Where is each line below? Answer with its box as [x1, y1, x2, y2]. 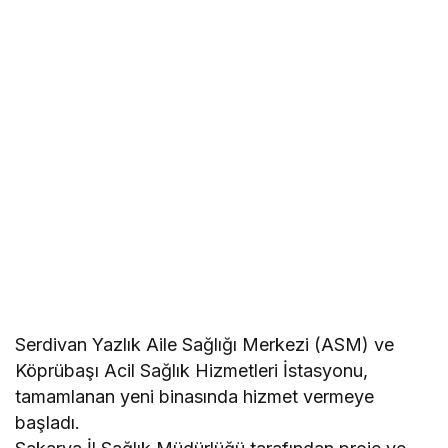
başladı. [15, 411, 80, 433]
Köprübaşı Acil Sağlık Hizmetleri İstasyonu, [15, 359, 369, 381]
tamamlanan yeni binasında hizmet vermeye [15, 385, 375, 407]
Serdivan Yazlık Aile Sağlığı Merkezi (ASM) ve [15, 333, 395, 355]
